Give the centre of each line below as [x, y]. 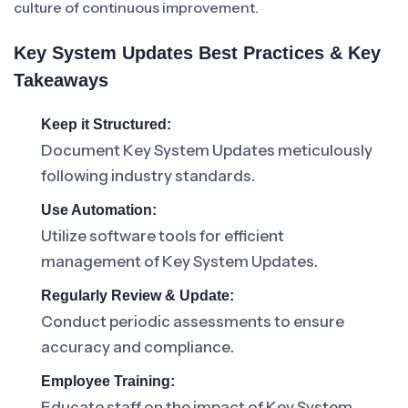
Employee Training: [108, 381]
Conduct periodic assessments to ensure [193, 321]
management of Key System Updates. [179, 261]
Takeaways [61, 80]
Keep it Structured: [106, 124]
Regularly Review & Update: [138, 296]
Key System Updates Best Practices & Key [197, 53]
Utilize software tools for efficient [163, 236]
